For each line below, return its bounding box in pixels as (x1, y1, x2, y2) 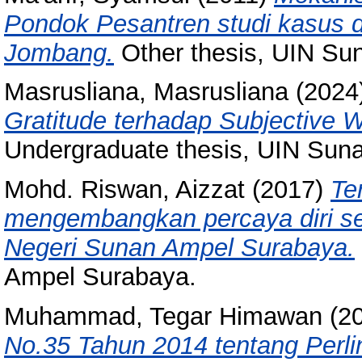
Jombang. (4, 38, 114, 67)
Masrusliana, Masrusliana (4, 78, 288, 107)
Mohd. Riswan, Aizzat (4, 175, 245, 204)
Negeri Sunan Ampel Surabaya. (4, 234, 355, 263)
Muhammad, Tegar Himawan (4, 301, 322, 330)
